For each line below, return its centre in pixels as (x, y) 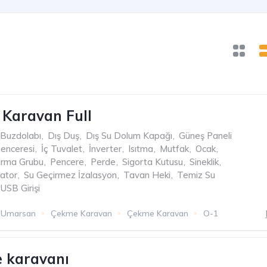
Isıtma (141, 149)
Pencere (67, 162)
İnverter (105, 149)
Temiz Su (196, 175)
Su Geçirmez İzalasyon (70, 175)
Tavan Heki (147, 175)
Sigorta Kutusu (153, 162)
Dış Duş (63, 136)
